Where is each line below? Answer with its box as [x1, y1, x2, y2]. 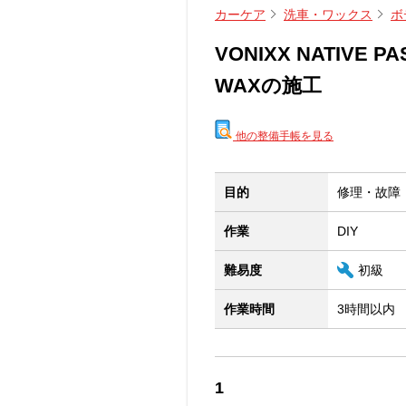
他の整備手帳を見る [233, 130, 333, 142]
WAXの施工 [215, 74, 322, 97]
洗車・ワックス [284, 7, 372, 22]
